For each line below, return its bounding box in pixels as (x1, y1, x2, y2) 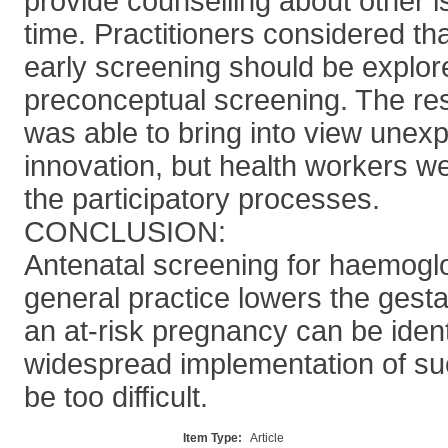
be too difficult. (24, 381, 208, 413)
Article (250, 431, 284, 445)
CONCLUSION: (24, 216, 226, 248)
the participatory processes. (24, 183, 380, 215)
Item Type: (183, 431, 242, 445)
